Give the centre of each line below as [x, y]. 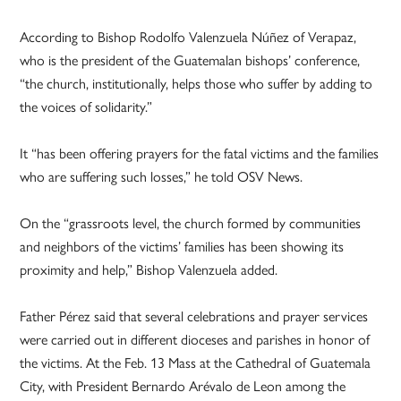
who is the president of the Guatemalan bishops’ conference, [190, 61]
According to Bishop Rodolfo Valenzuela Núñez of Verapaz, [188, 38]
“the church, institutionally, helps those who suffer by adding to [196, 84]
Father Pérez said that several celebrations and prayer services [194, 317]
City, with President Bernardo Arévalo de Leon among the [183, 387]
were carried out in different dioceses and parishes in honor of [195, 340]
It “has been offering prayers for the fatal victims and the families [200, 154]
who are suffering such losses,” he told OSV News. [162, 177]
